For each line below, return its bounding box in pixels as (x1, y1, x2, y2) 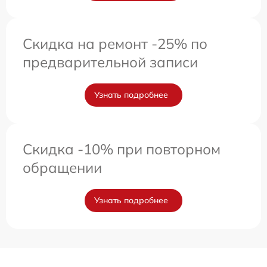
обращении (23, 158, 102, 176)
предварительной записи (23, 52, 198, 71)
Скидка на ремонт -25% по (23, 34, 207, 52)
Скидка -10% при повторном (23, 139, 221, 158)
